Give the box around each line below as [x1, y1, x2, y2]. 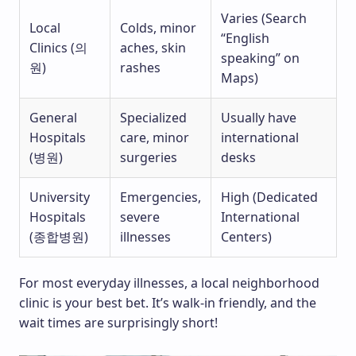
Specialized [120, 109, 187, 127]
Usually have [221, 109, 296, 127]
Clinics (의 [29, 39, 87, 57]
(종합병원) [29, 228, 88, 246]
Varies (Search [221, 10, 307, 28]
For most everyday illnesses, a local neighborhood [19, 274, 319, 292]
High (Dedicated [221, 188, 318, 207]
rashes [120, 59, 161, 77]
